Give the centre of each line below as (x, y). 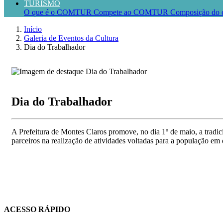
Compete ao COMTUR (132, 12)
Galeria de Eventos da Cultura (71, 38)
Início (33, 29)
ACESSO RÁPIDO (37, 210)
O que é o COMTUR (59, 12)
